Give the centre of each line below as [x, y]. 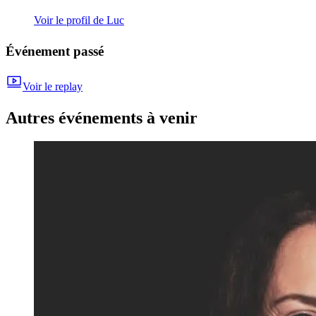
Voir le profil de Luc [79, 20]
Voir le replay [53, 86]
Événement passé [55, 51]
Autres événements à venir [102, 117]
